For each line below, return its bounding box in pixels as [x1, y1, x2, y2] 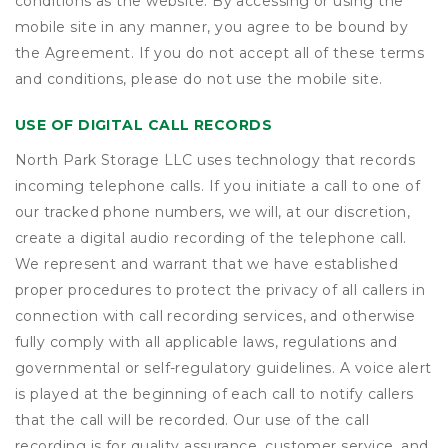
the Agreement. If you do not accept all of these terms [15, 44, 425, 62]
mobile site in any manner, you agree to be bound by [15, 18, 408, 36]
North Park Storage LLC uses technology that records [15, 151, 415, 169]
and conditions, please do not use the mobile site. [15, 70, 383, 88]
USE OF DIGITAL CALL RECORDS [15, 116, 273, 134]
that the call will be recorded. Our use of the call [15, 411, 369, 429]
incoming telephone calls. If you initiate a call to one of [15, 177, 421, 195]
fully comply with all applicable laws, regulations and [15, 333, 398, 351]
